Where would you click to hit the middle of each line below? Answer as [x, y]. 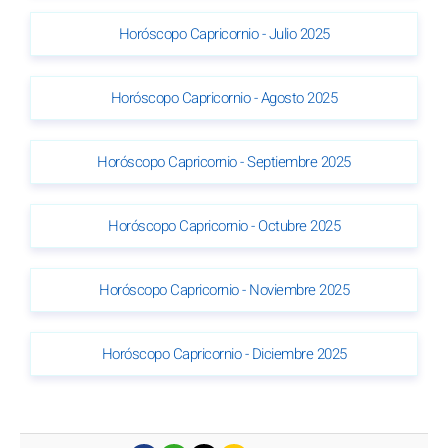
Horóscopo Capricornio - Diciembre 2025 [224, 354]
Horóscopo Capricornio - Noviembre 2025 [224, 290]
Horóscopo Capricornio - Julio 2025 [224, 34]
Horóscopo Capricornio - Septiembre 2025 [224, 162]
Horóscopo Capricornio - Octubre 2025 [224, 226]
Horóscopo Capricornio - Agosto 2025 [224, 98]
